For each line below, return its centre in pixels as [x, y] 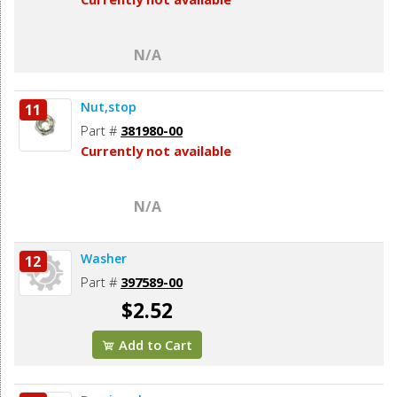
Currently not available [156, 150]
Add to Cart [154, 344]
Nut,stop [109, 106]
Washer [104, 258]
